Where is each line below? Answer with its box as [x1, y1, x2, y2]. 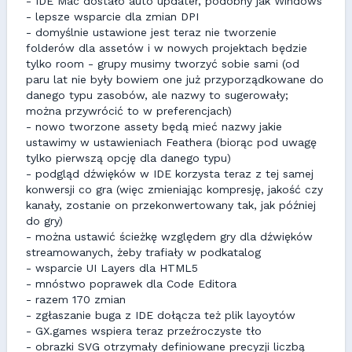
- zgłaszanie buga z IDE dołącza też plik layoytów [26, 309, 295, 321]
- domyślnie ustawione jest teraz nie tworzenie [26, 26, 277, 38]
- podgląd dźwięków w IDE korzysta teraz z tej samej [26, 167, 313, 180]
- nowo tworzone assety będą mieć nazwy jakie [26, 120, 282, 133]
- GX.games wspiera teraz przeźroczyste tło [26, 324, 262, 337]
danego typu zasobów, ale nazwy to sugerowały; [26, 89, 288, 101]
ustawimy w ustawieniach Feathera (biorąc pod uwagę [26, 136, 317, 148]
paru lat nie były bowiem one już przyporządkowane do [26, 73, 324, 86]
